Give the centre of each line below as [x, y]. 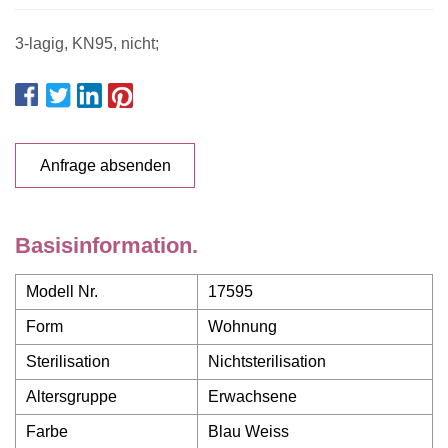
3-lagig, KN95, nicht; [87, 43]
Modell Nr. [62, 291]
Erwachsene [252, 396]
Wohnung [242, 326]
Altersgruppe [71, 396]
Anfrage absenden [105, 165]
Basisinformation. [106, 245]
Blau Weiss [248, 431]
